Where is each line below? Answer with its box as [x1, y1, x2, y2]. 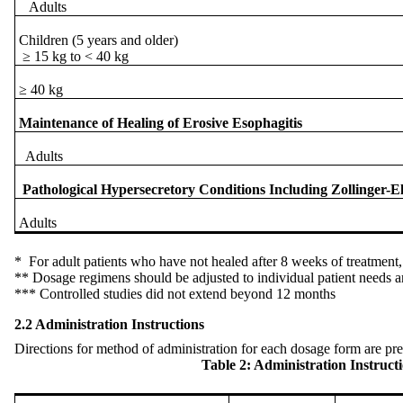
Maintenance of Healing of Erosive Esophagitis [15, 115, 306, 131]
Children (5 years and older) [15, 32, 178, 49]
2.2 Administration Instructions [14, 317, 204, 333]
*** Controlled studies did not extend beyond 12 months [14, 286, 336, 302]
